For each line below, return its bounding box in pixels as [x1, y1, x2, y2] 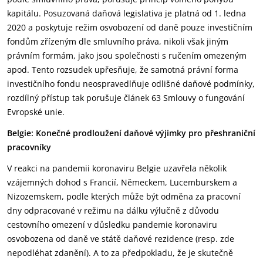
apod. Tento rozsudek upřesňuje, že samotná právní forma [7, 64, 238, 75]
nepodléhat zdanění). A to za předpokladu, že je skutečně [7, 247, 233, 258]
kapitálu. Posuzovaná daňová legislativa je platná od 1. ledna [7, 8, 246, 19]
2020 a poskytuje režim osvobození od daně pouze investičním [7, 22, 252, 33]
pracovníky [7, 141, 51, 153]
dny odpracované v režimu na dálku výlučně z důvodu [7, 205, 219, 216]
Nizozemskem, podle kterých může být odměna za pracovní [7, 191, 241, 202]
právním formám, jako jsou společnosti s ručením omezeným [7, 50, 247, 61]
